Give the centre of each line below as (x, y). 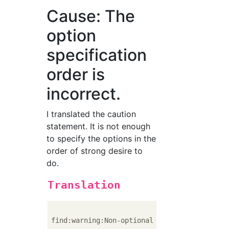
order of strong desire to (95, 151)
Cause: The (91, 16)
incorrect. (84, 94)
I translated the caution (91, 114)
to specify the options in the (101, 139)
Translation (84, 185)
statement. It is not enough (99, 126)
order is (76, 74)
